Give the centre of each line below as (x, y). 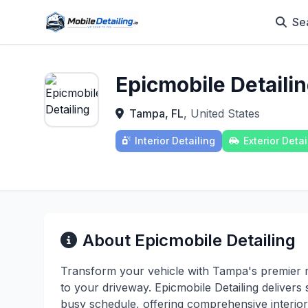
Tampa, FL (156, 113)
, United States (222, 113)
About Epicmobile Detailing (189, 240)
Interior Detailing (175, 141)
